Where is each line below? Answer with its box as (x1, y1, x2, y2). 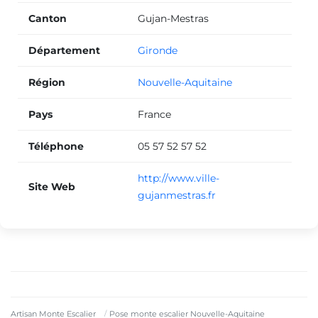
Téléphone (28, 139, 84, 153)
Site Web (28, 180, 75, 193)
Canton (28, 11, 67, 25)
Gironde (138, 43, 177, 57)
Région (28, 75, 65, 89)
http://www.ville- (138, 171, 219, 185)
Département (28, 43, 100, 57)
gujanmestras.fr (138, 188, 216, 202)
